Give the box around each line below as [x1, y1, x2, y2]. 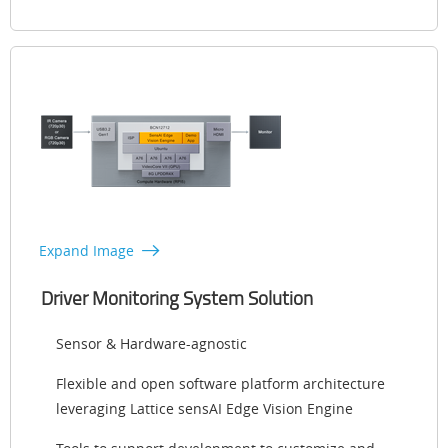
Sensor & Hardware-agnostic [56, 334, 247, 354]
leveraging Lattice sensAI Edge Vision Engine [56, 399, 353, 419]
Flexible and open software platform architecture [56, 374, 385, 394]
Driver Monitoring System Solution [41, 285, 313, 312]
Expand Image [39, 241, 134, 261]
